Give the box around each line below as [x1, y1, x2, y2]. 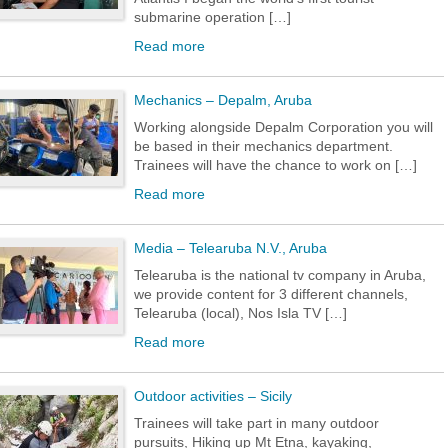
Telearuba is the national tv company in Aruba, [134, 267, 426, 283]
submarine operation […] [134, 9, 291, 25]
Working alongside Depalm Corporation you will [134, 119, 433, 135]
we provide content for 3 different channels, [134, 286, 408, 302]
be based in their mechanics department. [134, 138, 393, 154]
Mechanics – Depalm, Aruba [134, 92, 312, 108]
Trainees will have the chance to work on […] [134, 157, 417, 173]
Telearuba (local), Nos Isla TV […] [134, 305, 347, 321]
